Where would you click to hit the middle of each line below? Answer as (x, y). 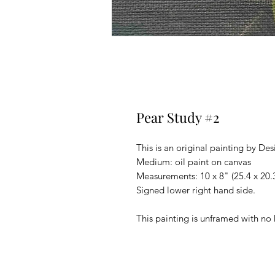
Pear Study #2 (178, 117)
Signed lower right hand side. (196, 190)
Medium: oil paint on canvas (194, 161)
